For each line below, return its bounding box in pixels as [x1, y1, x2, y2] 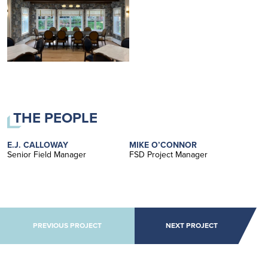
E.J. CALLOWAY [7, 138, 68, 151]
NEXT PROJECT [166, 220, 218, 232]
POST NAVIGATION [7, 203, 133, 226]
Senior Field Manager [7, 148, 86, 161]
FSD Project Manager [129, 148, 208, 161]
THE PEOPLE [13, 106, 98, 129]
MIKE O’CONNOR [129, 138, 197, 151]
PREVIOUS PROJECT [32, 220, 102, 232]
